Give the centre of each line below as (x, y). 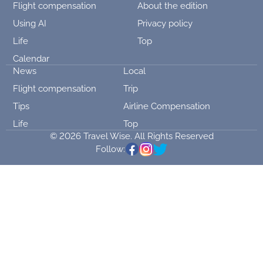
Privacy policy (165, 23)
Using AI (30, 23)
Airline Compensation (167, 106)
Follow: (110, 149)
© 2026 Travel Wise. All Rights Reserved (131, 136)
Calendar (31, 59)
